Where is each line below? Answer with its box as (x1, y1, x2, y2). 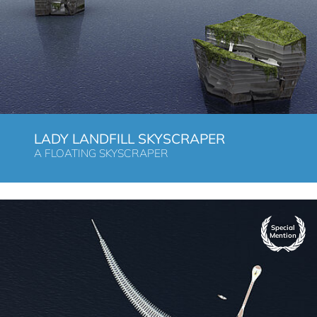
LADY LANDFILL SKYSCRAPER (34, 129, 225, 147)
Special (271, 222, 295, 231)
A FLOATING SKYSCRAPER (34, 146, 168, 160)
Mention (270, 230, 296, 239)
